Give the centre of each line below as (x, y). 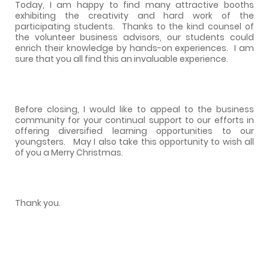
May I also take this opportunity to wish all (164, 141)
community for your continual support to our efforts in (134, 120)
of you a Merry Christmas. (69, 152)
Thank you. (38, 203)
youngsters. (40, 141)
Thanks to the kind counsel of (188, 26)
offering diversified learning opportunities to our (134, 131)
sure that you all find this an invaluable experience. (122, 59)
